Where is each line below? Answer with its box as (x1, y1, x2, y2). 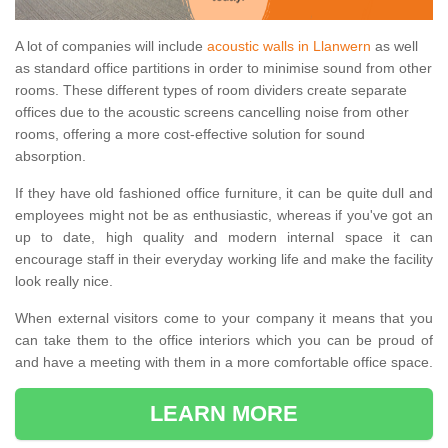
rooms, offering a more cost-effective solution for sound (15, 126, 365, 143)
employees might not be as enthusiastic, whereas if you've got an (15, 207, 433, 224)
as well (371, 38, 418, 55)
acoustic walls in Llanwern (207, 38, 371, 55)
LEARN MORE (149, 401, 299, 427)
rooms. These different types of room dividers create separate (15, 82, 407, 99)
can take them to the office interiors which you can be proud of (15, 332, 433, 349)
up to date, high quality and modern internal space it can (15, 229, 433, 246)
